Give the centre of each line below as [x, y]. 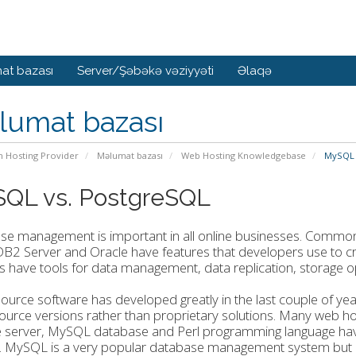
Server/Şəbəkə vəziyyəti [145, 71]
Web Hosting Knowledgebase [243, 155]
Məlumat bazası [130, 155]
